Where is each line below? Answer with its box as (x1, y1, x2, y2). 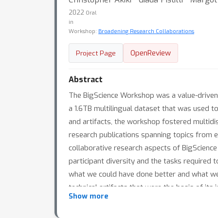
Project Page (76, 49, 116, 57)
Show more (69, 192, 109, 201)
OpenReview (130, 48, 171, 58)
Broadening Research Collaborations (98, 28, 194, 35)
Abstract (69, 74, 103, 85)
